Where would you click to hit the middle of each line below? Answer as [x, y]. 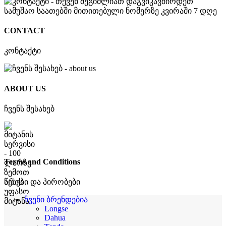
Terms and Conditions [42, 162]
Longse [56, 209]
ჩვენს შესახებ [29, 108]
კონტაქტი [22, 51]
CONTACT [24, 31]
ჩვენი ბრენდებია [56, 200]
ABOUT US [25, 88]
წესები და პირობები [42, 182]
